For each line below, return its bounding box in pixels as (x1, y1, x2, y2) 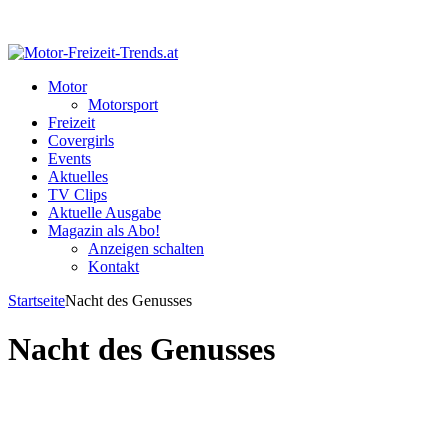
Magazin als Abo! (48, 222, 160, 239)
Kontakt (88, 258, 139, 275)
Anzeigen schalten (88, 240, 204, 257)
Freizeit (48, 114, 95, 131)
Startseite (8, 292, 65, 309)
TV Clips (48, 186, 107, 203)
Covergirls (48, 132, 114, 149)
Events (48, 150, 91, 167)
